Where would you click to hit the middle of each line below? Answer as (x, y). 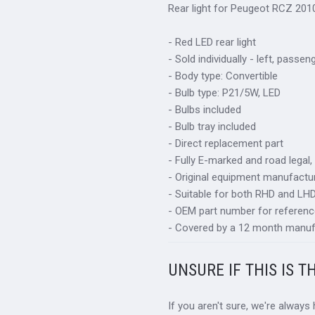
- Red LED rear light (212, 43)
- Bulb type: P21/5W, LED (225, 93)
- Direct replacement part (226, 144)
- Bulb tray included (212, 127)
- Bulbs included (205, 110)
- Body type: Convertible (223, 76)
